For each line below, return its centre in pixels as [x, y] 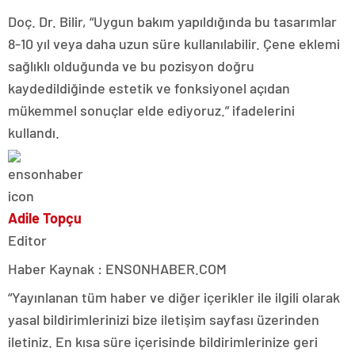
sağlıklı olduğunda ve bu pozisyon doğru [131, 65]
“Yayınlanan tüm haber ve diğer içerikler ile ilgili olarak [174, 297]
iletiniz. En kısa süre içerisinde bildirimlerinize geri [163, 341]
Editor [27, 240]
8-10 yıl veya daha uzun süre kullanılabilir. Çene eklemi [174, 43]
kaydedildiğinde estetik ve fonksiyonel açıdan [149, 88]
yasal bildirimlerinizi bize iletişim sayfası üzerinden [164, 319]
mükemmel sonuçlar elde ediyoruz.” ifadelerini [151, 110]
